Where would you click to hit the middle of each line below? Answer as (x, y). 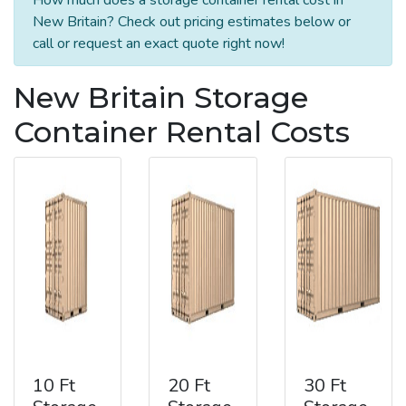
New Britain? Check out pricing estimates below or (192, 21)
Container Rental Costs (182, 131)
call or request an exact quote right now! (159, 43)
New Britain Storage (161, 97)
